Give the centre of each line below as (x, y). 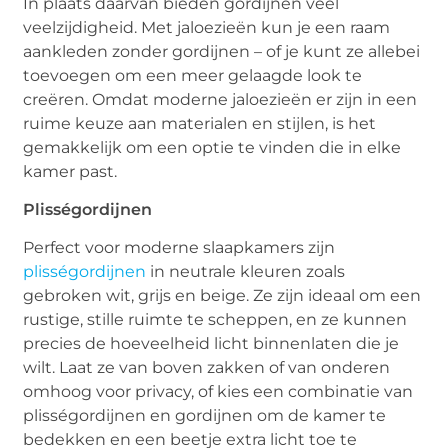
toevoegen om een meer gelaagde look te (193, 75)
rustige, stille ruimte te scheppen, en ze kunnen (215, 320)
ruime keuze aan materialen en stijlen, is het (200, 123)
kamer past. (70, 171)
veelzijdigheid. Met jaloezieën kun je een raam (207, 27)
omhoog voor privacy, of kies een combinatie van (218, 392)
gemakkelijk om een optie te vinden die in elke (212, 147)
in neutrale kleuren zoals (246, 272)
